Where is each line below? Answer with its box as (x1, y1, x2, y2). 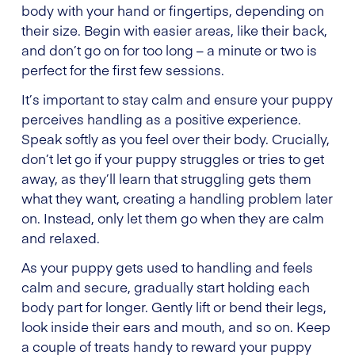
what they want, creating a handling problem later (21, 188, 333, 208)
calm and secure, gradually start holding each (21, 277, 310, 296)
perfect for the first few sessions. (21, 59, 224, 79)
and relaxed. (21, 227, 100, 247)
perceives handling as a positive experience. (21, 109, 301, 128)
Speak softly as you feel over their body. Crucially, (21, 128, 330, 148)
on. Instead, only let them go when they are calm (21, 208, 324, 227)
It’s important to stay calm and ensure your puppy (21, 89, 333, 109)
